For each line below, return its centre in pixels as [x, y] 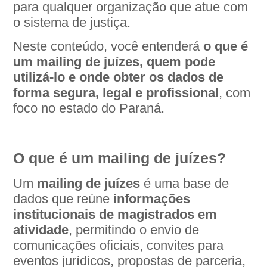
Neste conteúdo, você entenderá [108, 46]
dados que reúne [63, 199]
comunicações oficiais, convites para [119, 245]
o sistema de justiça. [72, 22]
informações [152, 199]
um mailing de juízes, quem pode [114, 62]
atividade [41, 230]
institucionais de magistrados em [115, 214]
